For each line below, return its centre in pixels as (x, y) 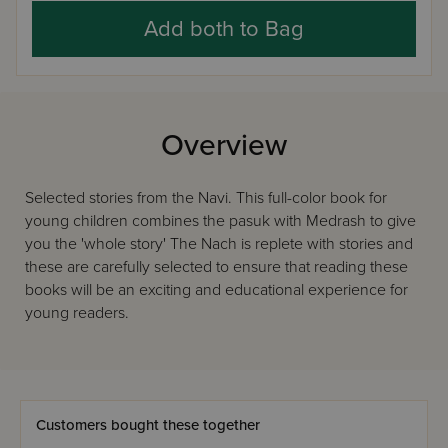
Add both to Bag (224, 29)
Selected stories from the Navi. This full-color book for (206, 198)
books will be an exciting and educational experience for (216, 290)
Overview (224, 145)
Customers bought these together (148, 425)
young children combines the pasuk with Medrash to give (220, 221)
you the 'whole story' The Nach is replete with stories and (219, 244)
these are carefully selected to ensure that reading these (216, 267)
